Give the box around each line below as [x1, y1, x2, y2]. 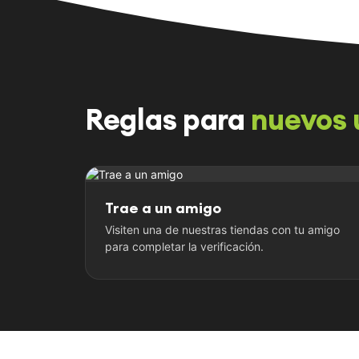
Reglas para [85, 100, 252, 138]
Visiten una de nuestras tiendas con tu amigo [105, 223, 340, 237]
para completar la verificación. [105, 240, 264, 254]
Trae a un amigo [105, 198, 221, 217]
